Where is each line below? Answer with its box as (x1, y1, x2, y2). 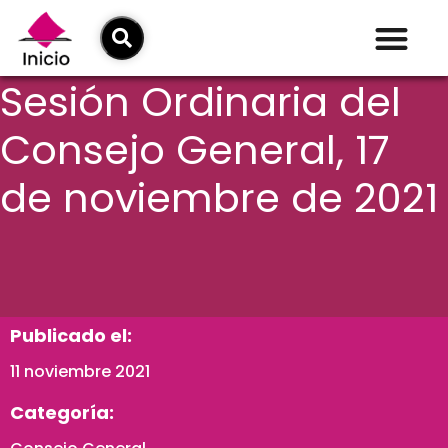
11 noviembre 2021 (10, 360, 150, 384)
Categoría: (10, 400, 114, 426)
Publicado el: (10, 323, 132, 349)
